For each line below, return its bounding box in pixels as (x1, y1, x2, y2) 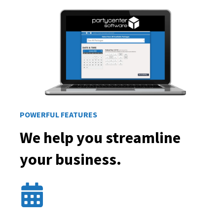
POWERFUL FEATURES (20, 110, 97, 120)
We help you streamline (20, 127, 181, 147)
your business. (20, 149, 121, 169)
